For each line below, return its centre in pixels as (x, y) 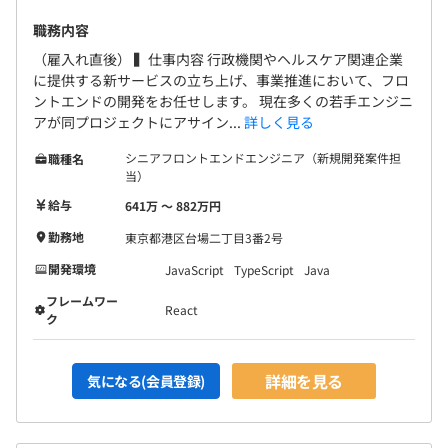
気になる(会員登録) (146, 380)
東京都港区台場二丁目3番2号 (204, 237)
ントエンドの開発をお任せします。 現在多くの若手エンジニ (223, 100)
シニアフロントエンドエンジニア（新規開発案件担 (263, 157)
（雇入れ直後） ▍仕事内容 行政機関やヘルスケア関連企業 (218, 58)
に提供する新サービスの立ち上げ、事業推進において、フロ (221, 79)
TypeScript (264, 269)
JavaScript (194, 269)
